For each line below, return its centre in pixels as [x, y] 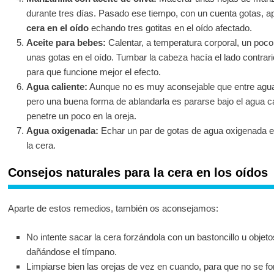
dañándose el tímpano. [71, 251]
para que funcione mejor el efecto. [93, 72]
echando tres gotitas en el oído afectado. [170, 28]
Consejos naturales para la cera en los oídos [138, 173]
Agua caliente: [57, 86]
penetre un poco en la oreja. [81, 116]
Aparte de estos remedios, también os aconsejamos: [113, 209]
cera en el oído [57, 28]
